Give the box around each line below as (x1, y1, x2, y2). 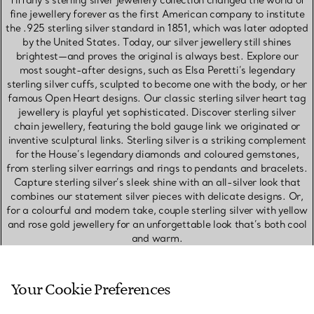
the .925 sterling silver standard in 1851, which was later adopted (6, 22, 308, 35)
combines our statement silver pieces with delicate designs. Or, (11, 190, 303, 203)
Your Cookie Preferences (11, 280, 171, 299)
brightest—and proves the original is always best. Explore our (15, 50, 299, 63)
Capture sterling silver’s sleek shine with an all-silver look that (13, 176, 301, 189)
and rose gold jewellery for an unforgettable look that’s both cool (7, 218, 307, 231)
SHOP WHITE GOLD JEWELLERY (87, 294, 227, 304)
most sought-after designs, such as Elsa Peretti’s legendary (19, 64, 295, 77)
